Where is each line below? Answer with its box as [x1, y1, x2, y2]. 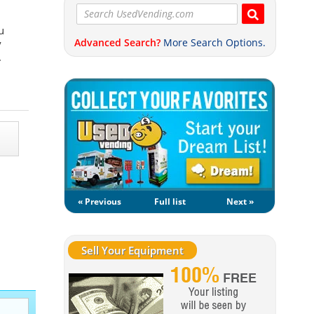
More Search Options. [163, 36, 266, 49]
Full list [153, 196, 186, 207]
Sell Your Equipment [81, 243, 184, 257]
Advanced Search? [74, 36, 161, 49]
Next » [226, 196, 254, 207]
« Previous [78, 196, 121, 207]
